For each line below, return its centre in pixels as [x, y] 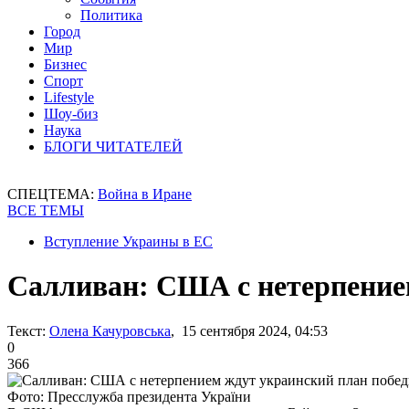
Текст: [26, 330]
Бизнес [65, 64]
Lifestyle [69, 97]
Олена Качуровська [110, 330]
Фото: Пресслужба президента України [129, 396]
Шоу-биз [71, 114]
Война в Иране [145, 194]
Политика [111, 15]
